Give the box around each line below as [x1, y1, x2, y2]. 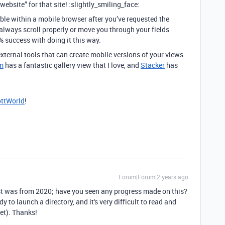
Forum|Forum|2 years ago [119, 173, 188, 181]
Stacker [141, 60, 165, 70]
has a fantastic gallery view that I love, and [4, 60, 141, 70]
